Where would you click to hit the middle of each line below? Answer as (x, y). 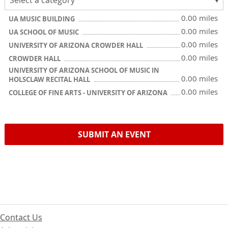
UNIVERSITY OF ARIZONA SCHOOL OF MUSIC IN (84, 70)
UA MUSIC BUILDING (42, 19)
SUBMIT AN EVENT (114, 134)
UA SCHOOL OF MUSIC (45, 32)
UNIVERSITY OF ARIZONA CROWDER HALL (77, 45)
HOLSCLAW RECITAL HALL (50, 79)
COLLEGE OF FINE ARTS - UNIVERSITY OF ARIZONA (89, 93)
